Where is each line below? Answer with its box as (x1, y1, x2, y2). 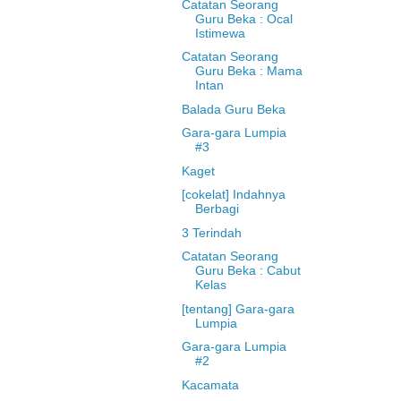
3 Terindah (181, 225, 242, 240)
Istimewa (194, 25, 245, 40)
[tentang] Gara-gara (181, 301, 294, 316)
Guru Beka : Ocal (194, 11, 293, 26)
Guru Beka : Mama (194, 64, 303, 79)
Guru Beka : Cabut (194, 263, 301, 278)
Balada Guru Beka (181, 101, 286, 116)
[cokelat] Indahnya (181, 187, 286, 202)
